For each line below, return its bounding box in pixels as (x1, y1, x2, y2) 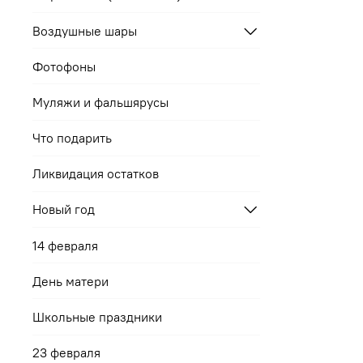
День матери (32, 272, 109, 289)
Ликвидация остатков (32, 165, 159, 182)
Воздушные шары (32, 22, 137, 39)
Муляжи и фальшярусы (32, 93, 169, 110)
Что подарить (32, 130, 112, 147)
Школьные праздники (32, 309, 162, 326)
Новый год (32, 201, 95, 218)
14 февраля (32, 237, 98, 254)
